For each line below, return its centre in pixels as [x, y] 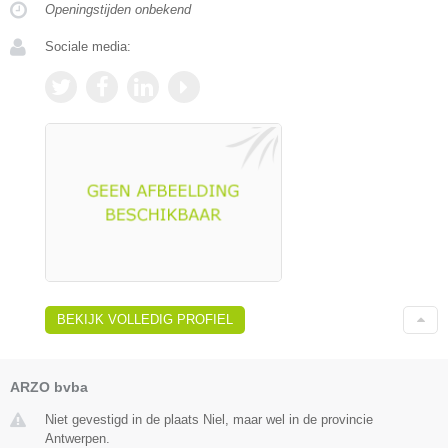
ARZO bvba [49, 386]
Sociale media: [88, 47]
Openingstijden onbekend [118, 10]
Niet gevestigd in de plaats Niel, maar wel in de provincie [209, 419]
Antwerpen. [77, 438]
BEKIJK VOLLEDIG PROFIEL [145, 319]
